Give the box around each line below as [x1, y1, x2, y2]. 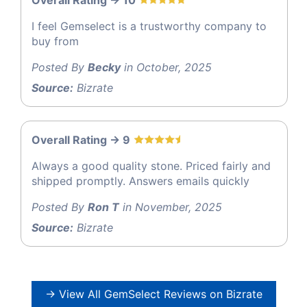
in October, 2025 [121, 60, 212, 75]
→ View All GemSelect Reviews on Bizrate [45, 287, 262, 302]
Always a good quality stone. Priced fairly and [32, 159, 271, 173]
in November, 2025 [119, 200, 222, 214]
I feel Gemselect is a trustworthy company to [32, 19, 267, 34]
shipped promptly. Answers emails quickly [32, 174, 249, 188]
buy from [32, 34, 79, 49]
